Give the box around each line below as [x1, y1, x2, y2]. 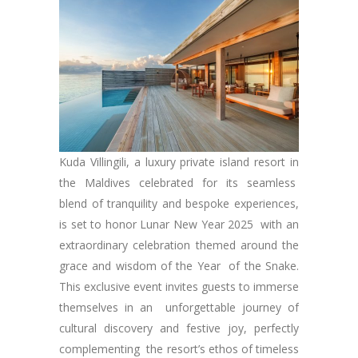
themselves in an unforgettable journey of [59, 299, 299, 315]
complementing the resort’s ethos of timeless [59, 340, 299, 356]
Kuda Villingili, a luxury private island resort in [59, 153, 299, 169]
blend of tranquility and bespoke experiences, [59, 195, 299, 211]
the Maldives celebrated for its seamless [59, 174, 299, 190]
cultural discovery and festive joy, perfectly [59, 320, 299, 336]
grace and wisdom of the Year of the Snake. [59, 257, 299, 273]
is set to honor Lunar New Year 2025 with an [59, 216, 299, 232]
